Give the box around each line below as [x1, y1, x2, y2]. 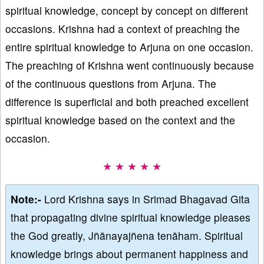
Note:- [11, 192, 44, 207]
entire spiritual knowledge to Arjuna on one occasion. [5, 39, 253, 55]
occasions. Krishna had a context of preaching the [5, 21, 240, 37]
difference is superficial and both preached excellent [5, 94, 249, 110]
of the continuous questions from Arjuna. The [5, 76, 216, 91]
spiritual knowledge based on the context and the [5, 113, 235, 128]
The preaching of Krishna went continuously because [5, 58, 254, 73]
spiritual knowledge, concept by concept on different [5, 3, 248, 18]
